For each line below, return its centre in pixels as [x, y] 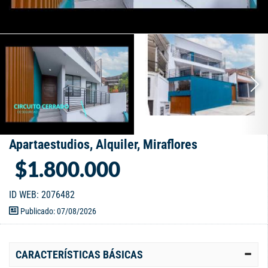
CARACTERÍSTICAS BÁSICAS [79, 254]
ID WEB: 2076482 [42, 194]
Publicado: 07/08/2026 [57, 211]
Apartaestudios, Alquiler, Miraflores [103, 144]
